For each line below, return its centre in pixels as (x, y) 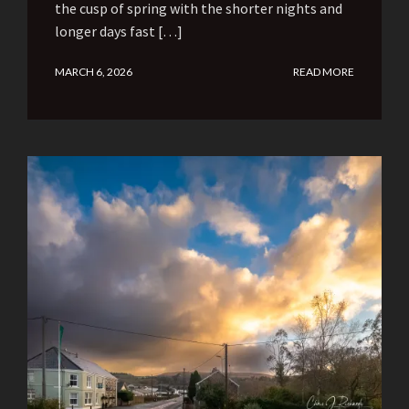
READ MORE (324, 72)
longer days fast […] (119, 31)
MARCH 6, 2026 (94, 72)
